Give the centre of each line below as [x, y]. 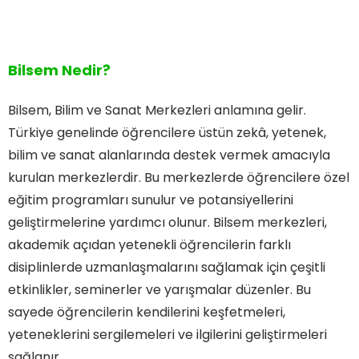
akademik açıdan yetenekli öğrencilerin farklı [149, 244]
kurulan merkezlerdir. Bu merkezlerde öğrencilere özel [179, 177]
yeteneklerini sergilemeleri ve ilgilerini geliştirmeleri [167, 334]
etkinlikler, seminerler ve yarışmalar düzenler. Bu [159, 289]
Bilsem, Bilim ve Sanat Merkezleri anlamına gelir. [157, 110]
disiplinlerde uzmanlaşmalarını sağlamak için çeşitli [167, 267]
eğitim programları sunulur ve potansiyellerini [151, 200]
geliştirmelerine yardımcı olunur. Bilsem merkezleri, [167, 222]
